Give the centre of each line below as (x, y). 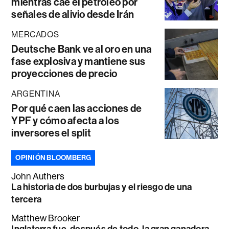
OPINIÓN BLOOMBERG (53, 158)
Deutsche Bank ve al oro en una (82, 49)
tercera (27, 200)
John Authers (38, 177)
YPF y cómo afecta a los (65, 121)
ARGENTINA (36, 94)
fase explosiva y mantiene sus (78, 62)
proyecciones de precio (64, 74)
